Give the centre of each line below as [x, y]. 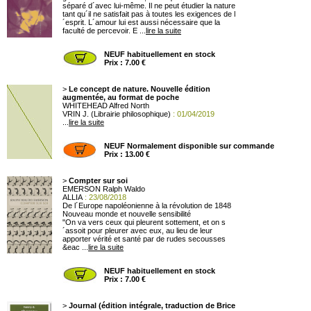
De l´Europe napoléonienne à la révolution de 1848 [147, 205]
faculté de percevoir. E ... [104, 31]
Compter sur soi [98, 180]
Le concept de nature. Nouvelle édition [140, 89]
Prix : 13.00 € [127, 154]
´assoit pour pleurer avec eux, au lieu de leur [137, 230]
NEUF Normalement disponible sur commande [189, 146]
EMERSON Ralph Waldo [104, 189]
